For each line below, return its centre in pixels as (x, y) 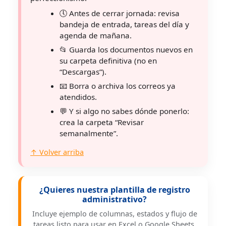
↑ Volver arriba (57, 152)
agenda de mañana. (96, 35)
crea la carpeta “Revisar (102, 122)
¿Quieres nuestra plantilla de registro (115, 190)
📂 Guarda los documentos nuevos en (126, 49)
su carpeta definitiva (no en (108, 61)
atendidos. (78, 97)
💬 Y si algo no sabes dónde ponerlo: (124, 111)
